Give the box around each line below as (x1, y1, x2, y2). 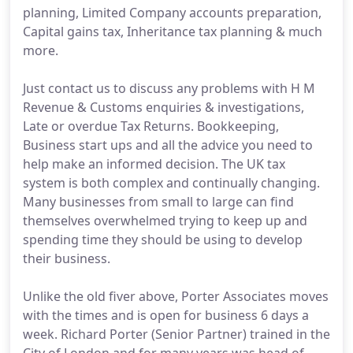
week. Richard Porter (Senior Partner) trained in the (23, 325, 330, 343)
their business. (23, 250, 110, 267)
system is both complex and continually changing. (23, 174, 320, 191)
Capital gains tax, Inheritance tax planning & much (23, 23, 322, 40)
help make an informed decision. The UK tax (23, 155, 285, 173)
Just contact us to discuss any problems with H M (23, 80, 315, 97)
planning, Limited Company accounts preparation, (23, 4, 321, 21)
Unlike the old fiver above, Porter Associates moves (23, 288, 329, 305)
